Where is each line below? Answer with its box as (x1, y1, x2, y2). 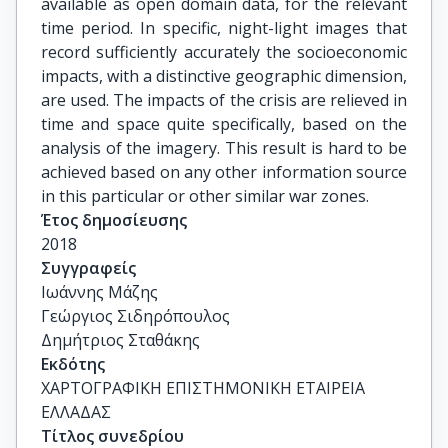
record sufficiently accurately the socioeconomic (41, 41, 407, 63)
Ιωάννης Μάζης (41, 281, 158, 303)
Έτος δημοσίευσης (41, 209, 187, 231)
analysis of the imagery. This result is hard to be (41, 137, 407, 159)
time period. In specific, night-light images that (41, 17, 407, 39)
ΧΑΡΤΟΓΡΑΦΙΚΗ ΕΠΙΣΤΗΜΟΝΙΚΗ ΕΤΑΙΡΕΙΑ (41, 377, 365, 399)
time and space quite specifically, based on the (41, 113, 407, 135)
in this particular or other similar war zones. (41, 185, 369, 207)
